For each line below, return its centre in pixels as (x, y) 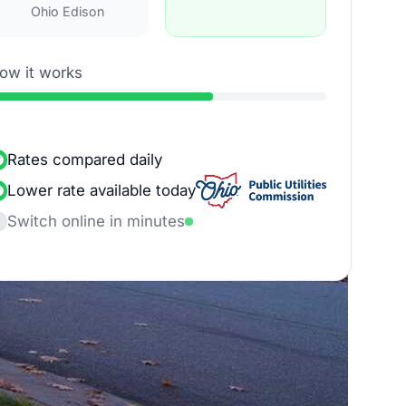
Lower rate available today (101, 190)
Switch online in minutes (96, 221)
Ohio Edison (68, 12)
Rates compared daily (85, 159)
